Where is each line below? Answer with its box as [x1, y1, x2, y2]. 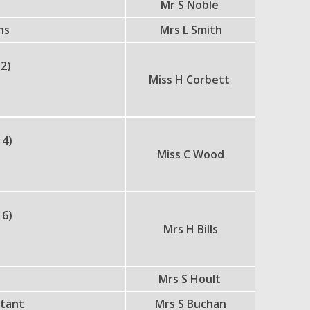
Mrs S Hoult [158, 271, 224, 286]
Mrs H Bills [163, 221, 219, 237]
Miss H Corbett [149, 72, 233, 87]
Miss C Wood [157, 147, 225, 162]
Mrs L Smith [159, 22, 222, 37]
